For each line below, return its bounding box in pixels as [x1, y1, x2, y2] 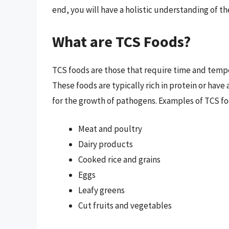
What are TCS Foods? [52, 31, 191, 51]
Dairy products [78, 139, 133, 150]
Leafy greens [78, 185, 125, 196]
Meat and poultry [78, 123, 142, 135]
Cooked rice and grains [78, 154, 161, 166]
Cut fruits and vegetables [78, 200, 172, 212]
